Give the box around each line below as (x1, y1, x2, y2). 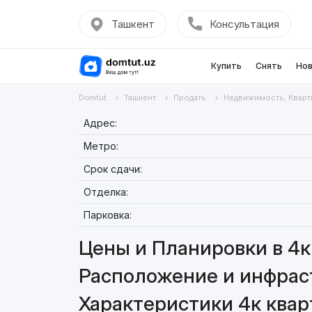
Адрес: (83, 117, 117, 129)
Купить (210, 61, 242, 71)
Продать (173, 93, 206, 102)
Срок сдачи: (83, 163, 142, 175)
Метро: (83, 140, 118, 152)
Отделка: (83, 186, 128, 198)
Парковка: (83, 209, 132, 221)
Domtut (78, 93, 107, 102)
